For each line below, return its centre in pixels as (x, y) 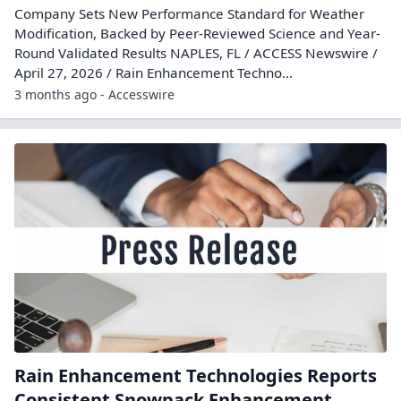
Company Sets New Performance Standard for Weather (189, 13)
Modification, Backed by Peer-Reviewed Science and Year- (197, 33)
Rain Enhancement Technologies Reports (196, 375)
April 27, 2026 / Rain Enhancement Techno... (154, 73)
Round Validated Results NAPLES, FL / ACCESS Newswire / (196, 53)
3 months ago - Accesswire (94, 94)
